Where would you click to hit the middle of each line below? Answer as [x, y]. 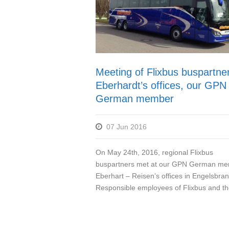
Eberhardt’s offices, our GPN [161, 86]
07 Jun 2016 [127, 127]
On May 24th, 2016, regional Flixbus [154, 153]
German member [135, 99]
